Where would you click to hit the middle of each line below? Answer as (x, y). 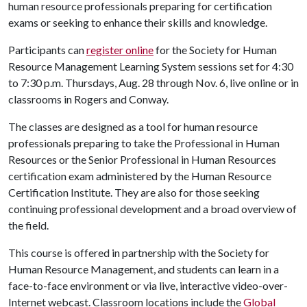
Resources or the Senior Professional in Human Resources (142, 159)
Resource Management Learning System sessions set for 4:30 (151, 66)
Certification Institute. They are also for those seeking (134, 192)
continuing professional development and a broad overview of (152, 209)
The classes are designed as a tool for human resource (133, 126)
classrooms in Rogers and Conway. (88, 99)
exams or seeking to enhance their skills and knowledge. (138, 22)
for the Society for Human (215, 50)
